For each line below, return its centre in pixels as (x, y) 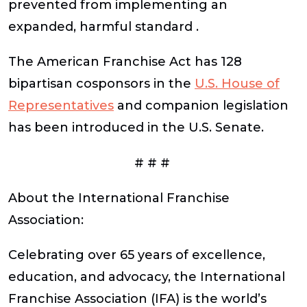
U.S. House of (237, 84)
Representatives (61, 106)
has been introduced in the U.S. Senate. (136, 128)
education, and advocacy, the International (147, 277)
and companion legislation (201, 106)
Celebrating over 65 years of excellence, (137, 255)
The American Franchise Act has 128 (125, 62)
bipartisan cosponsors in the (101, 84)
